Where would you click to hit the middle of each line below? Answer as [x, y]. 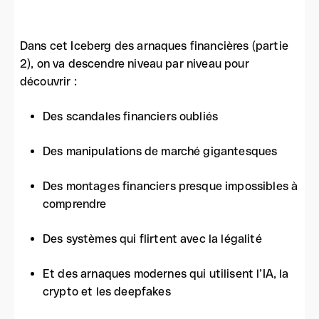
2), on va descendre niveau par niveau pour [135, 64]
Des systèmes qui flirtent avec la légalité [152, 239]
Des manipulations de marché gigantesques [160, 151]
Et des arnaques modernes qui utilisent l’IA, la [166, 274]
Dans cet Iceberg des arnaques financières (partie [154, 46]
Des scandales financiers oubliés [131, 116]
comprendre [75, 204]
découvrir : [48, 82]
